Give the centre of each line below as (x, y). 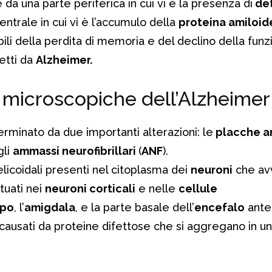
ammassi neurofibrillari (76, 151)
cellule (198, 188)
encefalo (219, 207)
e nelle (157, 188)
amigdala (50, 207)
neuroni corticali (90, 188)
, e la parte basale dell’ (135, 207)
